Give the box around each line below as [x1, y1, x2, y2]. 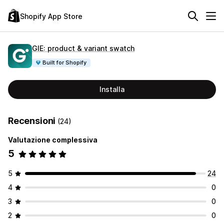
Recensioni [8, 115, 58, 126]
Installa [99, 85, 124, 93]
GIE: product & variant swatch [32, 43, 134, 52]
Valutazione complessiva [8, 135, 97, 144]
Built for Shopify [42, 58, 87, 66]
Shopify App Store [20, 11, 82, 20]
